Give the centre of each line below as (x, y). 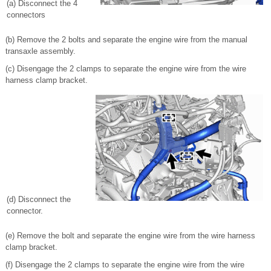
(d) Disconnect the (39, 199)
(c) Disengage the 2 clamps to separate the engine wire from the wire (126, 69)
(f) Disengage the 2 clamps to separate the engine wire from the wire (125, 265)
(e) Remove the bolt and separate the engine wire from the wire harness (130, 236)
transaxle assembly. (41, 51)
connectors (26, 15)
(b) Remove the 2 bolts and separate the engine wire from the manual (126, 40)
